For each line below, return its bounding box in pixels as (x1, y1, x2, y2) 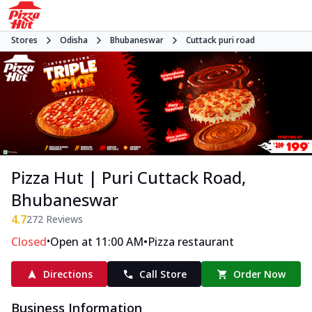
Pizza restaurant (148, 234, 234, 250)
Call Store (139, 267, 187, 281)
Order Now (233, 267, 286, 281)
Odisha (60, 34, 88, 46)
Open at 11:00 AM (50, 234, 143, 250)
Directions (42, 267, 93, 281)
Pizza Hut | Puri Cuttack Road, (11, 166, 246, 189)
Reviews (43, 212, 83, 226)
